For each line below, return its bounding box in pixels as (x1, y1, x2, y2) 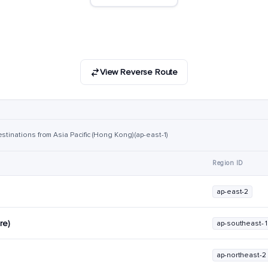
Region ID (212, 159, 243, 167)
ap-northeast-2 (217, 251, 266, 260)
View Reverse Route (99, 67, 178, 77)
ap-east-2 (217, 187, 249, 196)
